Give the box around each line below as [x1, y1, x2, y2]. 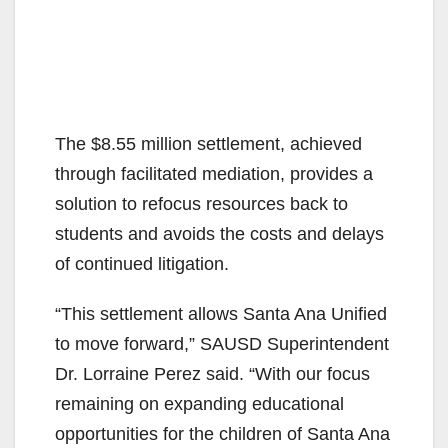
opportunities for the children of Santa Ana [55, 424, 390, 445]
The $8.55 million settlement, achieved [55, 134, 362, 155]
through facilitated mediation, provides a [55, 164, 373, 185]
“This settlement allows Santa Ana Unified [55, 304, 387, 325]
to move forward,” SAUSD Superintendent [55, 334, 389, 355]
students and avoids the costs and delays [55, 224, 384, 245]
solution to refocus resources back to [55, 194, 348, 215]
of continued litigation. [55, 254, 229, 275]
